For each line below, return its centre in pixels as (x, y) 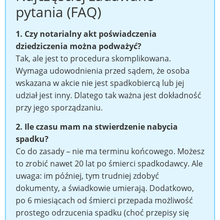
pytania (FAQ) (58, 12)
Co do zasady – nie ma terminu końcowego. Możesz (110, 151)
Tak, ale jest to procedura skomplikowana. (93, 58)
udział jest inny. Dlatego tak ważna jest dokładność (109, 95)
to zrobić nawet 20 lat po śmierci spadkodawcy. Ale (109, 164)
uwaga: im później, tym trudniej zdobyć (87, 176)
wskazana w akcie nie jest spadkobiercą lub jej (100, 83)
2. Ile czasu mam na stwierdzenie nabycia (97, 127)
